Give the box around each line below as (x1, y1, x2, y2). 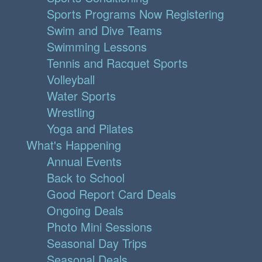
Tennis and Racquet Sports (47, 54, 188, 72)
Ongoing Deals (47, 202, 123, 219)
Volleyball (47, 71, 95, 88)
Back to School (47, 169, 125, 187)
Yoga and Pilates (47, 120, 133, 137)
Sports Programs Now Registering (47, 5, 224, 23)
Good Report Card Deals (47, 185, 176, 203)
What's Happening (26, 136, 121, 154)
